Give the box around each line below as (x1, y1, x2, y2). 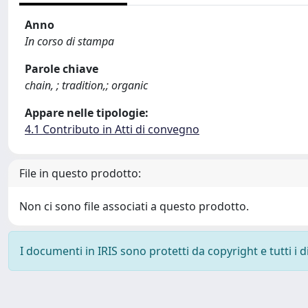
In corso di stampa (25, 34, 114, 49)
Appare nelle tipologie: (25, 105, 148, 120)
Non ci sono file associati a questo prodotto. (19, 199, 249, 214)
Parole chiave (25, 61, 98, 76)
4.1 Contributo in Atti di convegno (25, 122, 199, 137)
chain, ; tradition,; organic (25, 78, 148, 93)
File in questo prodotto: (19, 166, 141, 181)
